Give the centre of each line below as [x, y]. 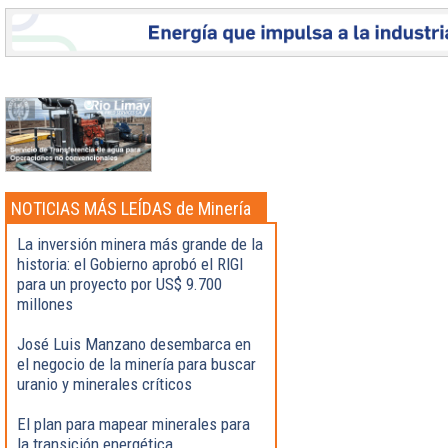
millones [45, 303]
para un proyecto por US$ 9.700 [119, 283]
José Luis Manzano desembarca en [134, 343]
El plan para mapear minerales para [133, 423]
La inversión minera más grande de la [140, 243]
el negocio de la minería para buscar [136, 363]
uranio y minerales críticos [104, 383]
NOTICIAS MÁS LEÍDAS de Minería [131, 208]
